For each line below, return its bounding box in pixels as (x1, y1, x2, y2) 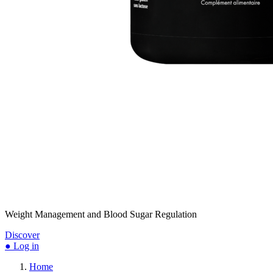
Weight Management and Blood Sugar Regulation (5, 208, 197, 219)
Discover (5, 229, 40, 240)
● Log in (5, 240, 39, 251)
